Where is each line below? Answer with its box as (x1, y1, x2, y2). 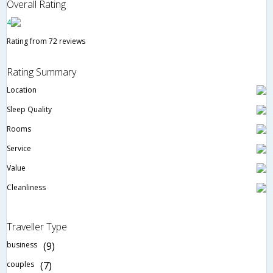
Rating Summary (7, 65, 76, 79)
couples (7, 258, 34, 269)
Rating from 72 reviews (7, 35, 85, 46)
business (7, 239, 37, 250)
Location (7, 84, 37, 95)
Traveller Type (7, 219, 67, 233)
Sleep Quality (7, 104, 52, 115)
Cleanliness (7, 182, 46, 193)
